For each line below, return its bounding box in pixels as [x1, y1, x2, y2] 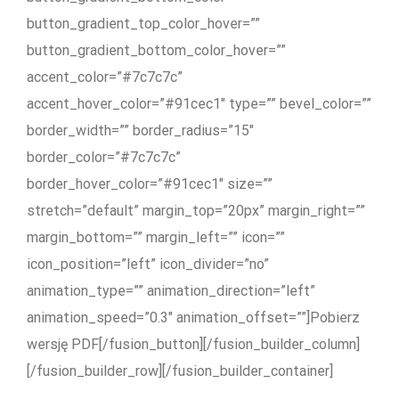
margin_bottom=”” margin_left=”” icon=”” [27, 228, 285, 246]
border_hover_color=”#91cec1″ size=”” [27, 175, 273, 192]
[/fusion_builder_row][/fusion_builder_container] [27, 362, 333, 379]
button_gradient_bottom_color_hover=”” [27, 41, 286, 59]
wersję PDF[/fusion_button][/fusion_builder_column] [27, 335, 360, 353]
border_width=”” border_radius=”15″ [27, 121, 254, 139]
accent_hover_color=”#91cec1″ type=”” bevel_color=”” [27, 94, 371, 112]
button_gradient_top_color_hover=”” [27, 14, 260, 32]
